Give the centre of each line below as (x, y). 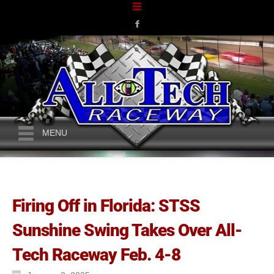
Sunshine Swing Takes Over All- (127, 230)
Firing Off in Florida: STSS (106, 206)
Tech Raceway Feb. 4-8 (96, 255)
